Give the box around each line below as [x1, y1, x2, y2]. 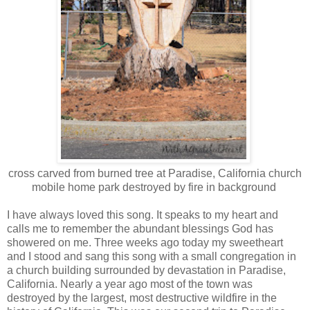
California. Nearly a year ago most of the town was [7, 277, 253, 290]
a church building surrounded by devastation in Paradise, [7, 264, 286, 276]
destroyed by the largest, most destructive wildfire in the [7, 291, 277, 304]
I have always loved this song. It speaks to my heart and [7, 208, 278, 221]
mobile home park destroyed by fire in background [31, 181, 279, 193]
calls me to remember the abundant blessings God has [7, 222, 273, 235]
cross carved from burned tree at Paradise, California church [8, 167, 302, 179]
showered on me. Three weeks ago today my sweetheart [7, 236, 283, 248]
